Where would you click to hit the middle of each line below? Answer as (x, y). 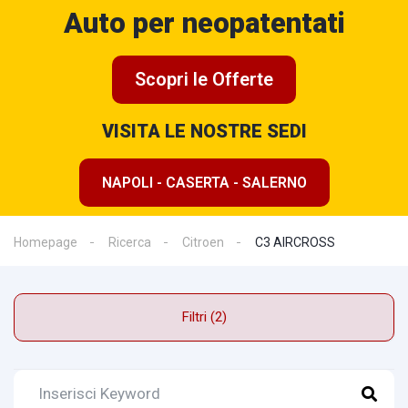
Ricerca (130, 242)
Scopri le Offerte (204, 79)
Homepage (46, 242)
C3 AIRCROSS (295, 242)
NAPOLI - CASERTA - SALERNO (204, 183)
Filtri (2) (218, 317)
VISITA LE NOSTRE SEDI (204, 131)
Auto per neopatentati (204, 23)
